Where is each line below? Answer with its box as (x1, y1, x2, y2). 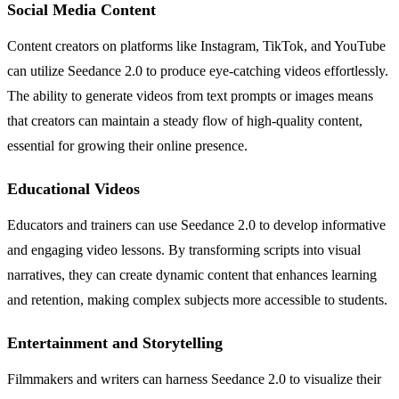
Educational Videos (7, 179, 140, 198)
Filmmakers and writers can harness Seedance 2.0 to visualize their (7, 370, 381, 387)
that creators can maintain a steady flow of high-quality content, (7, 112, 362, 128)
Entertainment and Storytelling (7, 333, 223, 352)
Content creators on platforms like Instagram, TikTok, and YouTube (7, 37, 386, 53)
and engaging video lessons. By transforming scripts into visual (7, 241, 361, 257)
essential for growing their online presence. (7, 137, 248, 153)
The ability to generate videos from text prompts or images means (7, 87, 373, 103)
